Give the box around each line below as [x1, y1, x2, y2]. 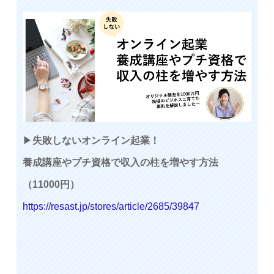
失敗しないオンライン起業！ [32, 135, 160, 146]
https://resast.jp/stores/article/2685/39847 [23, 201, 199, 212]
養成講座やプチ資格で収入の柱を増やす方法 [23, 157, 218, 168]
